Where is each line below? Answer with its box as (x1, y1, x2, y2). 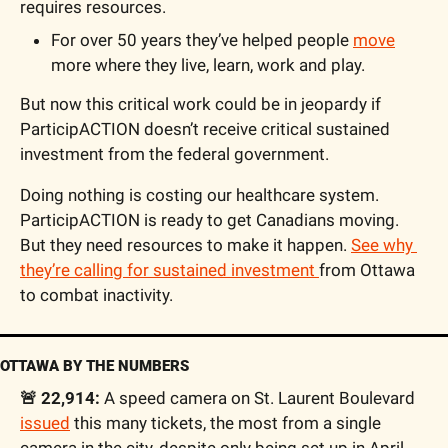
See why (351, 234, 413, 255)
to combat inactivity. (20, 284, 177, 305)
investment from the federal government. (20, 143, 329, 164)
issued (20, 412, 70, 433)
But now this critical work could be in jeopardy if (20, 93, 381, 114)
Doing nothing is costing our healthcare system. (20, 184, 379, 205)
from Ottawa (319, 259, 415, 280)
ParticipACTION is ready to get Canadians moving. (20, 209, 399, 230)
